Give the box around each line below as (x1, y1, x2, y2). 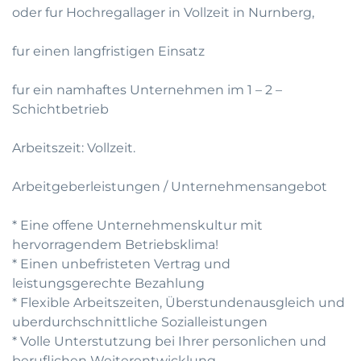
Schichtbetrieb (12, 102, 109, 117)
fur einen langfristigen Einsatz (12, 44, 205, 59)
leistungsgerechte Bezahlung (12, 276, 205, 291)
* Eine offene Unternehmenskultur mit (12, 218, 263, 233)
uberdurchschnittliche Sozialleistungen (12, 314, 268, 330)
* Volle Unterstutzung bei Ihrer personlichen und (12, 334, 326, 349)
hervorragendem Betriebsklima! (12, 237, 218, 252)
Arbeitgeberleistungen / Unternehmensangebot (12, 179, 327, 194)
